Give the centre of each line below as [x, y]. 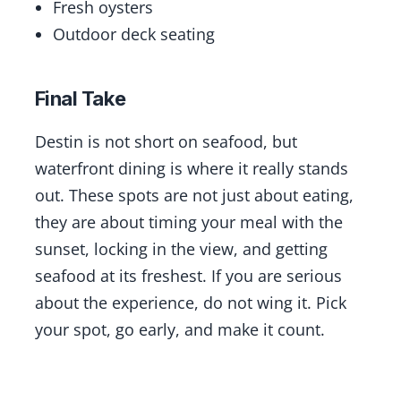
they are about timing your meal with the [188, 222]
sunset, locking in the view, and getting [181, 249]
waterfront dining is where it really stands [191, 169]
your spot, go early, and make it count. [179, 330]
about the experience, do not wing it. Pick [190, 303]
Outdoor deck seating [133, 34]
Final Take [80, 99]
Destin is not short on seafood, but [166, 142]
